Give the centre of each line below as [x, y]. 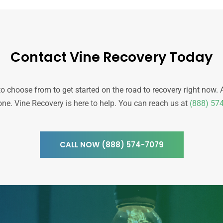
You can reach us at [154, 104]
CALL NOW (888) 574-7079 [111, 145]
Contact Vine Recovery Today [111, 57]
